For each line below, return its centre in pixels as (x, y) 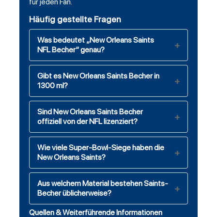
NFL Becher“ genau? (71, 50)
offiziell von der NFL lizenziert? (87, 122)
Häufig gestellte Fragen (75, 19)
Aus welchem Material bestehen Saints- (103, 184)
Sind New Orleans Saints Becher (90, 112)
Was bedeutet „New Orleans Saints (96, 40)
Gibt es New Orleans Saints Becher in (98, 76)
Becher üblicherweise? (74, 193)
